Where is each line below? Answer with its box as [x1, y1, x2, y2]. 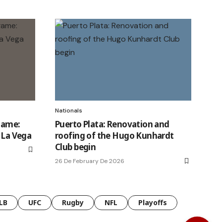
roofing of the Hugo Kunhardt [55, 129, 174, 141]
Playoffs [138, 197, 167, 207]
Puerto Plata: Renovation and [55, 118, 169, 130]
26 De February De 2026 [55, 157, 124, 165]
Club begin [55, 141, 96, 153]
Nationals [55, 106, 82, 114]
